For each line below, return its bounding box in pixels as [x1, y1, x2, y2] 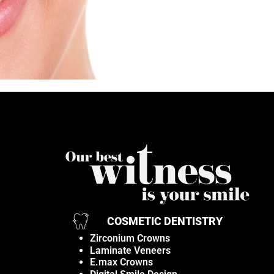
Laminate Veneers [90, 244, 171, 256]
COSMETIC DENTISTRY [106, 215, 223, 228]
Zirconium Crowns [90, 232, 170, 245]
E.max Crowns [90, 256, 153, 268]
